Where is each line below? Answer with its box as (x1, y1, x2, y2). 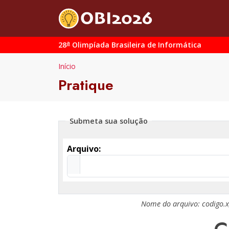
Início (58, 61, 76, 71)
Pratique (58, 75, 113, 96)
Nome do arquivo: (141, 199, 202, 209)
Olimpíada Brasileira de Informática (70, 40, 201, 50)
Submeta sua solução (70, 116, 148, 126)
